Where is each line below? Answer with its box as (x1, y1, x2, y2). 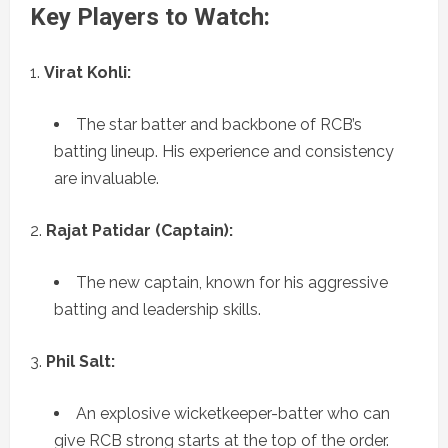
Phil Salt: (46, 352, 115, 372)
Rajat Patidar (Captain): (46, 221, 233, 241)
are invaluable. (54, 169, 159, 189)
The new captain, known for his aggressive (76, 273, 388, 293)
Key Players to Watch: (30, 3, 270, 32)
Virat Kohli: (44, 63, 131, 83)
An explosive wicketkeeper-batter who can (76, 404, 390, 424)
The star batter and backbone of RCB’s (76, 115, 362, 135)
